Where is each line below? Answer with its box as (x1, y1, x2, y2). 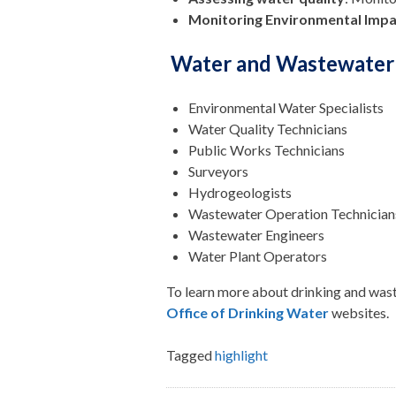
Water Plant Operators (188, 247, 328, 264)
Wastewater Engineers (188, 225, 325, 243)
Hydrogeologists (188, 183, 293, 201)
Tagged (166, 346, 216, 363)
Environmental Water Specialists (188, 98, 385, 116)
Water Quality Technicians (188, 119, 348, 137)
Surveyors (188, 162, 249, 179)
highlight (215, 346, 269, 363)
